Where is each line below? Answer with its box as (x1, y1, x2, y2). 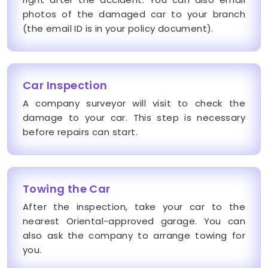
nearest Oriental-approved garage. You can (23, 215, 245, 228)
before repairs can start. (23, 126, 138, 139)
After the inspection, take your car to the (23, 200, 245, 214)
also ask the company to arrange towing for (23, 229, 245, 242)
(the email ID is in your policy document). (23, 22, 214, 35)
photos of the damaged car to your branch (23, 8, 245, 21)
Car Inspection (23, 78, 108, 93)
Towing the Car (23, 181, 111, 197)
